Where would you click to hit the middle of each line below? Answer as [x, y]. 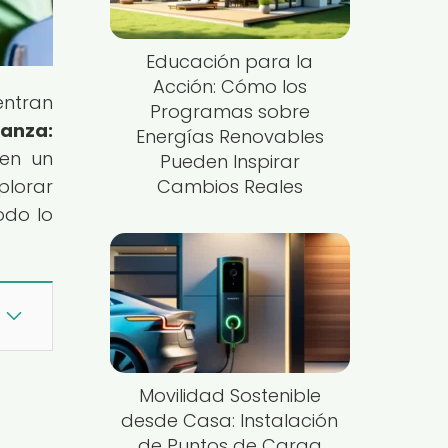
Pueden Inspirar [229, 162]
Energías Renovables [229, 137]
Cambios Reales [229, 187]
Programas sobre [229, 112]
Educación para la [230, 62]
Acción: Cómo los [229, 87]
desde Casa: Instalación [230, 420]
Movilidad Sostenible [229, 395]
